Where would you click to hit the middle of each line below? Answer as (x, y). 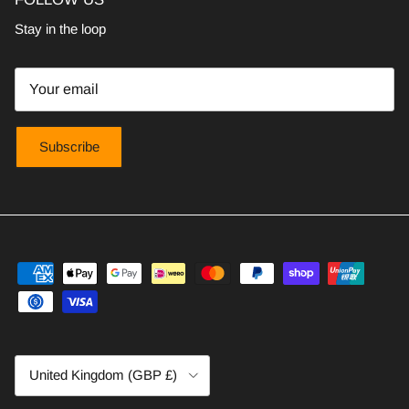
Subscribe (69, 147)
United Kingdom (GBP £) (103, 375)
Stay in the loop (60, 29)
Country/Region (53, 362)
